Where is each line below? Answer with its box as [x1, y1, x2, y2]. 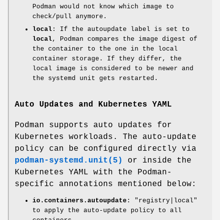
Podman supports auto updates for [15, 120, 172, 130]
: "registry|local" [127, 196, 197, 204]
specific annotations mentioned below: [15, 179, 196, 189]
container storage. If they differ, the [32, 55, 182, 62]
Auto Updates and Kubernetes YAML [15, 100, 172, 109]
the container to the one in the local [32, 45, 178, 53]
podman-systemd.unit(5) [15, 156, 123, 165]
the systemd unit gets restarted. [32, 74, 158, 82]
